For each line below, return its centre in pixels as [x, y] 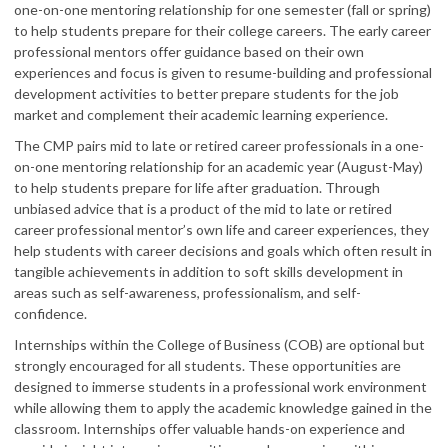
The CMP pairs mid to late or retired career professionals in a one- [219, 145]
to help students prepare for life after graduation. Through [197, 187]
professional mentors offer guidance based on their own [189, 51]
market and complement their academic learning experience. [202, 114]
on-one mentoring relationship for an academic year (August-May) [218, 166]
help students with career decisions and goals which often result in [223, 250]
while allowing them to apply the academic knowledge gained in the [223, 407]
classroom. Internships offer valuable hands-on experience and [209, 428]
